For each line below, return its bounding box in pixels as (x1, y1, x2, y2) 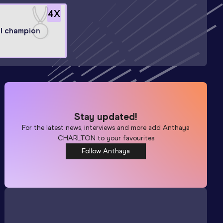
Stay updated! (74, 110, 138, 122)
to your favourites (95, 133, 154, 142)
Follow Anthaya (82, 146, 130, 155)
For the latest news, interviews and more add (22, 123, 163, 132)
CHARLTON (57, 133, 96, 142)
